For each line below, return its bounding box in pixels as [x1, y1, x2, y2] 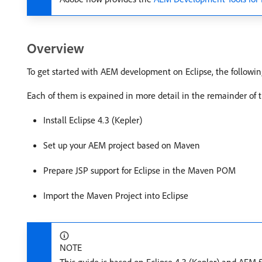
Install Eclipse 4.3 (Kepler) [43, 114, 142, 126]
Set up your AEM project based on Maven [43, 139, 200, 151]
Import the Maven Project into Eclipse [43, 189, 188, 201]
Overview [27, 39, 84, 57]
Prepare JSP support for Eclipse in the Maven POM [43, 164, 236, 176]
